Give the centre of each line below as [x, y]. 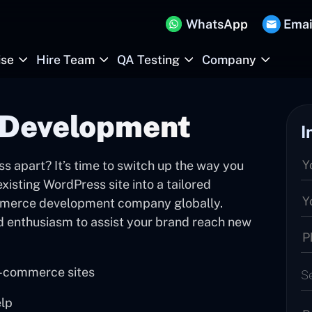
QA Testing [148, 60]
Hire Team [65, 60]
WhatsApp [217, 24]
